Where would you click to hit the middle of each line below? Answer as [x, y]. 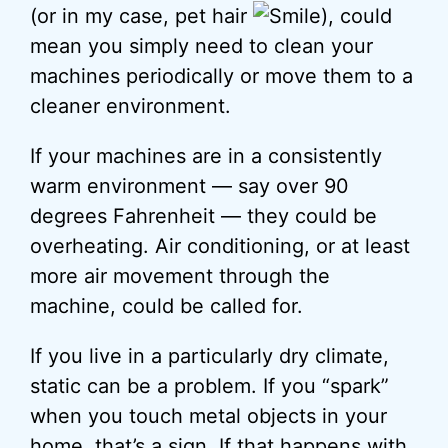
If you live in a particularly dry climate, [209, 356]
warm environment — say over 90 [189, 186]
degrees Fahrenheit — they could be [203, 216]
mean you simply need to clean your [201, 46]
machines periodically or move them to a [221, 76]
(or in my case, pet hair [141, 16]
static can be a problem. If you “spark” [209, 386]
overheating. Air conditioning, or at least [220, 246]
